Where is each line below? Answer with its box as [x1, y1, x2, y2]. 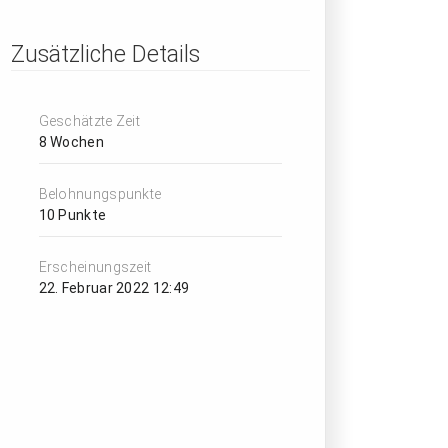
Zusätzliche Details [10, 41, 200, 69]
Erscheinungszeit [38, 259, 152, 276]
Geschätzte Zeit [38, 113, 141, 130]
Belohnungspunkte [38, 186, 162, 203]
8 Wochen [38, 134, 104, 151]
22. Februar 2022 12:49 [38, 280, 190, 297]
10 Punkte [38, 207, 107, 224]
